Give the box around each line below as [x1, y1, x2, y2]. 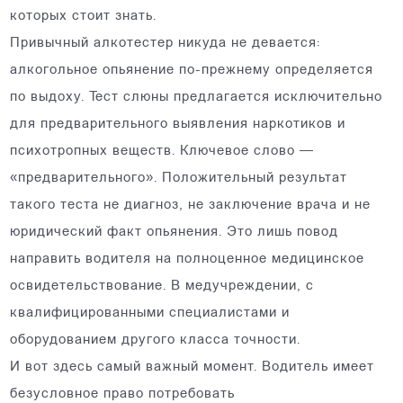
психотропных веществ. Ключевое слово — [10, 145, 315, 158]
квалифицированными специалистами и [10, 307, 291, 320]
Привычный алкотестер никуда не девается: [10, 37, 321, 50]
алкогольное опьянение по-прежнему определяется [10, 64, 374, 77]
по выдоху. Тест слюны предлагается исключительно [10, 91, 383, 104]
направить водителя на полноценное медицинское [10, 253, 365, 266]
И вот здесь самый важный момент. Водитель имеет [10, 361, 375, 374]
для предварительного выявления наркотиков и [10, 118, 346, 131]
